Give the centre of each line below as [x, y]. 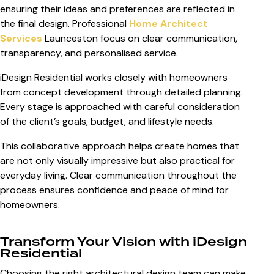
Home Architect [168, 23]
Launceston [70, 38]
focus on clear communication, [168, 38]
